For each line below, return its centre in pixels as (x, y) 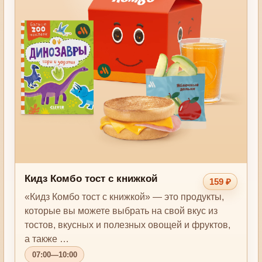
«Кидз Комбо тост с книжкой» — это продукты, (125, 196)
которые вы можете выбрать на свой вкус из (121, 211)
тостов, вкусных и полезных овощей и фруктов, (128, 225)
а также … (47, 239)
